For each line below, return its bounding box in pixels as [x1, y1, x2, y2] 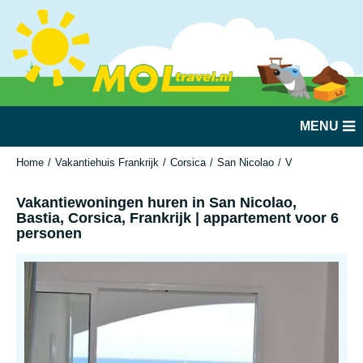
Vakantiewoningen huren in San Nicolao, [16, 194, 297, 211]
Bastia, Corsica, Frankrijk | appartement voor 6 [16, 210, 339, 226]
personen [16, 225, 82, 241]
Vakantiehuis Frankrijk [55, 156, 159, 169]
